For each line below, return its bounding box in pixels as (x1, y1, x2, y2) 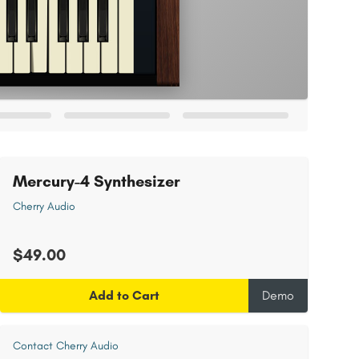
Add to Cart (89, 288, 159, 303)
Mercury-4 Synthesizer (13, 171, 180, 191)
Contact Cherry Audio (13, 339, 119, 353)
